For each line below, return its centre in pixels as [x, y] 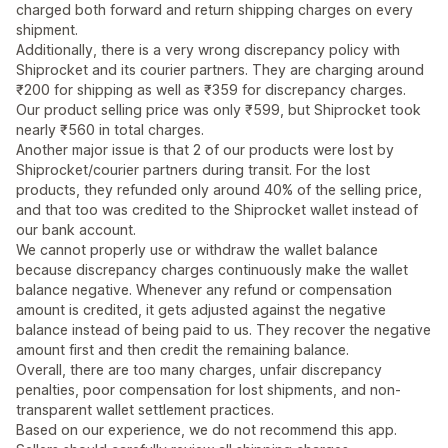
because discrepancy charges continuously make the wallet [212, 270]
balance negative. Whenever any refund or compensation [204, 290]
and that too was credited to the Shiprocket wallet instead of [217, 210]
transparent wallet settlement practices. [145, 410]
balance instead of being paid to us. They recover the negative [223, 330]
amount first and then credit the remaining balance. [182, 350]
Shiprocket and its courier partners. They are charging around [220, 70]
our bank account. [76, 230]
